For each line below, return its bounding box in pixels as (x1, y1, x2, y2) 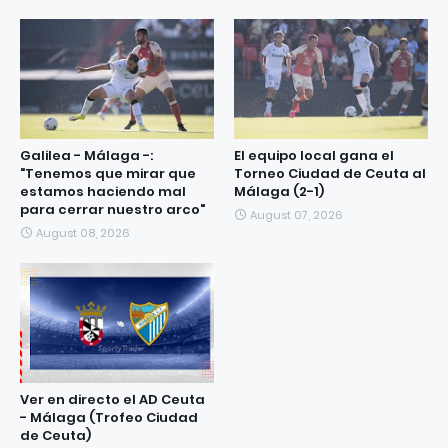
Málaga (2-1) (234, 182, 324, 201)
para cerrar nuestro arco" (20, 200, 205, 219)
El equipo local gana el (234, 146, 394, 165)
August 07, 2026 (250, 207, 343, 223)
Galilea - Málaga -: (20, 146, 153, 165)
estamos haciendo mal (20, 182, 186, 201)
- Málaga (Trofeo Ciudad (20, 408, 198, 427)
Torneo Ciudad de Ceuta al (234, 164, 426, 183)
